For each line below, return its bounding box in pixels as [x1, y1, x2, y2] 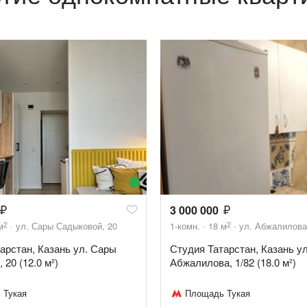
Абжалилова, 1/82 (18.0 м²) [170, 255, 296, 270]
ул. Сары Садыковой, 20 [16, 219, 117, 233]
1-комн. [170, 219, 200, 233]
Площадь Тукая [185, 286, 250, 300]
